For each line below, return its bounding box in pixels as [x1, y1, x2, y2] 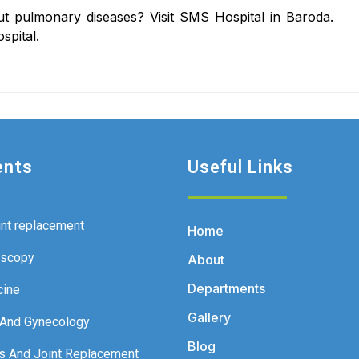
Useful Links [188, 157, 293, 177]
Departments [188, 280, 265, 296]
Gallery [188, 309, 231, 325]
